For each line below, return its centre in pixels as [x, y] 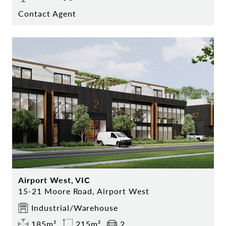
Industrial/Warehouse [75, 208]
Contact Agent [47, 14]
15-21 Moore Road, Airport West [84, 191]
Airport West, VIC [54, 180]
